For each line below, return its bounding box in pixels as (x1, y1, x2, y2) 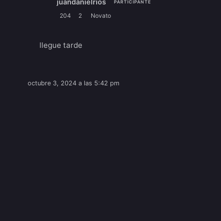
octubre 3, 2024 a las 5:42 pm (28, 79, 120, 87)
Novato (90, 12, 111, 20)
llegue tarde (39, 40, 83, 50)
